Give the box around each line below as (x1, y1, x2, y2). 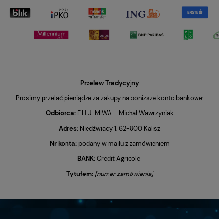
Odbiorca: (45, 109, 77, 117)
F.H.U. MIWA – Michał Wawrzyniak (77, 109, 174, 117)
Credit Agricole (97, 154, 142, 163)
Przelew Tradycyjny (80, 78, 139, 87)
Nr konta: (49, 139, 77, 148)
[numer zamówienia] (94, 169, 153, 178)
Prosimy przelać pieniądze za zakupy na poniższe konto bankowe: (15, 93, 204, 102)
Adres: (59, 124, 80, 132)
